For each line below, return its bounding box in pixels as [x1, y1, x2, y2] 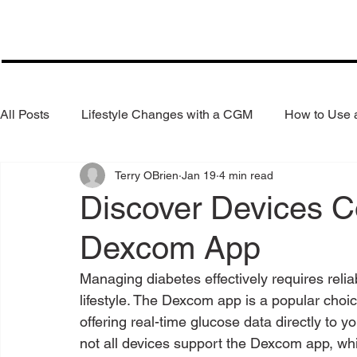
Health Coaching [32, 170, 127, 186]
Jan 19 [182, 168, 216, 182]
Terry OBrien [115, 168, 178, 182]
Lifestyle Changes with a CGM [81, 106, 253, 122]
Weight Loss [159, 170, 229, 186]
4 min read [219, 168, 273, 182]
